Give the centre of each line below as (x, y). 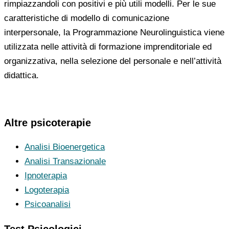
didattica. (21, 75)
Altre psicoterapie (48, 123)
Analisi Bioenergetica (65, 147)
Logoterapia (47, 190)
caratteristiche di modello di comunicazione (87, 18)
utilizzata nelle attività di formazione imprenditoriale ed (108, 47)
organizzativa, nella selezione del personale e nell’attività (113, 61)
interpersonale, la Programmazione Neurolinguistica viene (114, 32)
